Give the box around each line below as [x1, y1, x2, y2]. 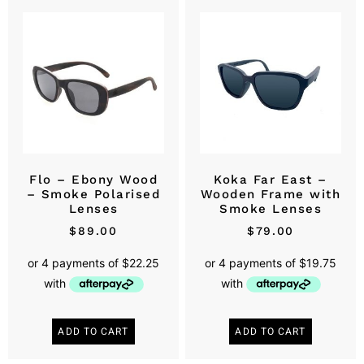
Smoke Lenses [219, 201, 322, 217]
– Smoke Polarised [26, 187, 161, 202]
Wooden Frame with [200, 187, 341, 202]
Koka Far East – [214, 172, 327, 188]
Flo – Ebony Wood [29, 172, 158, 188]
